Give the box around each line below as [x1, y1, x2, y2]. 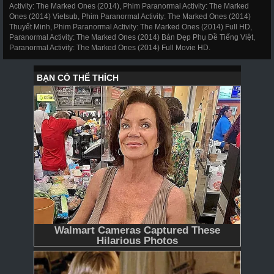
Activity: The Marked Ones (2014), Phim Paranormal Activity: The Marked [9, 1, 249, 10]
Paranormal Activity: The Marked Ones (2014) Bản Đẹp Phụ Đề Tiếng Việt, [9, 32, 255, 42]
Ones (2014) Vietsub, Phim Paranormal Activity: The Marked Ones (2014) [9, 12, 251, 21]
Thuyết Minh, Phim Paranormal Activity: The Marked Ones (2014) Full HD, [9, 22, 252, 31]
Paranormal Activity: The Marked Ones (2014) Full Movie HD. [9, 43, 210, 52]
